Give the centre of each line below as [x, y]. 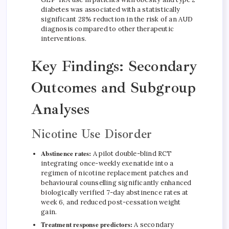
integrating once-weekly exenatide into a [107, 163]
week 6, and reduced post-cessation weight [111, 202]
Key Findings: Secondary [114, 66]
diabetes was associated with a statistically [110, 10]
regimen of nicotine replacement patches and [114, 173]
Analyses [61, 109]
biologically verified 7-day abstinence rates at [115, 192]
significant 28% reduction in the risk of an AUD [117, 19]
